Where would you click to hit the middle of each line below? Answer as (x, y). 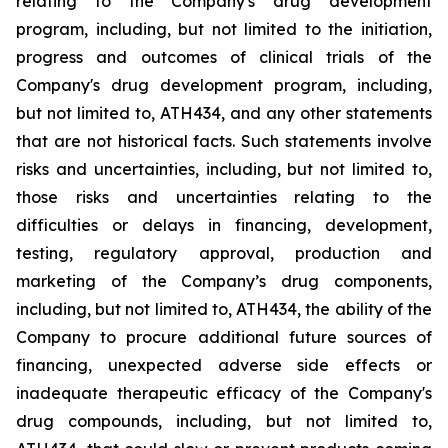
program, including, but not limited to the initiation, (224, 29)
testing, (44, 253)
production (337, 253)
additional (238, 337)
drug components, (357, 281)
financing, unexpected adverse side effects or (224, 365)
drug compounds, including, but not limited (207, 421)
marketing (56, 281)
